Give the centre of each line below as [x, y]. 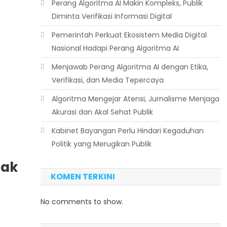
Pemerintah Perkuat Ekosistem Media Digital [129, 35]
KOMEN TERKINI [83, 177]
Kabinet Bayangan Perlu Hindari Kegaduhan [127, 131]
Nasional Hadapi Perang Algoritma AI [115, 48]
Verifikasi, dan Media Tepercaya [107, 80]
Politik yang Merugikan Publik [101, 144]
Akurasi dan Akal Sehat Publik [102, 112]
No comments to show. [82, 202]
